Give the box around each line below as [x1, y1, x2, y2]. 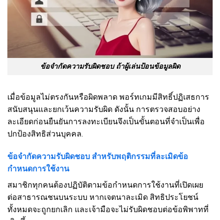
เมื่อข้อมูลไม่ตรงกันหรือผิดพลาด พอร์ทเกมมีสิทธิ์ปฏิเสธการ [7, 92, 209, 102]
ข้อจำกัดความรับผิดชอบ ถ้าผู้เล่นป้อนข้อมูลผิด [40, 62, 180, 71]
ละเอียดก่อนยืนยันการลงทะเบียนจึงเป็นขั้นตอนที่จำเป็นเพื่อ [7, 116, 205, 126]
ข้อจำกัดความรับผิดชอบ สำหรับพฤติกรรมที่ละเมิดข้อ [7, 151, 188, 161]
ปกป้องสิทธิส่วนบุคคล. [7, 129, 83, 138]
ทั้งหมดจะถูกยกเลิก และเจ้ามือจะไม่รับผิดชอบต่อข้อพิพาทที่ [7, 204, 209, 214]
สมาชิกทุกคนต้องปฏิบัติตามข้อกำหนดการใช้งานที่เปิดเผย [7, 180, 203, 190]
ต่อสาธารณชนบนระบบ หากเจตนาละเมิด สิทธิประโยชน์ [7, 192, 198, 202]
